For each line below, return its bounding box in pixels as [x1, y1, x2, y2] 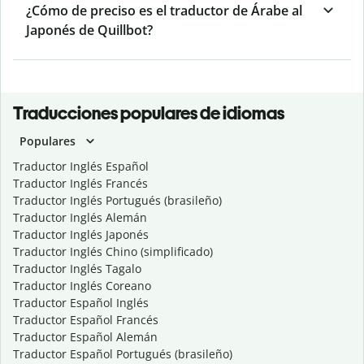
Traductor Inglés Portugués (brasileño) [13, 193, 222, 209]
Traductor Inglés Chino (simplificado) [13, 244, 213, 260]
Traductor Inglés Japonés [13, 227, 149, 243]
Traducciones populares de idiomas [13, 102, 284, 125]
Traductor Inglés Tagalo [13, 261, 141, 277]
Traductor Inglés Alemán [13, 210, 147, 226]
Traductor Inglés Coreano [13, 278, 151, 294]
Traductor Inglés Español [13, 158, 149, 175]
